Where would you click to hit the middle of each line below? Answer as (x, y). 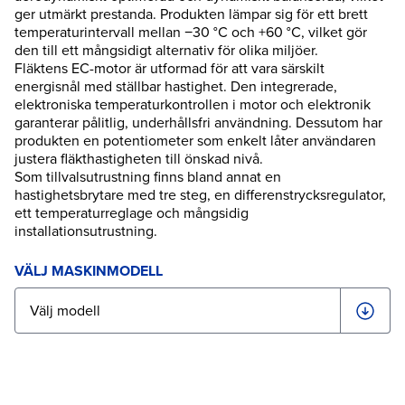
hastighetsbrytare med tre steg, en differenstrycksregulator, (200, 195)
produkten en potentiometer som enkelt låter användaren (195, 141)
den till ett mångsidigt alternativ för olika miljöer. (166, 51)
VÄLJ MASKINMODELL (89, 271)
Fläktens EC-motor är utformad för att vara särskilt (170, 69)
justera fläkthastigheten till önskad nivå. (139, 159)
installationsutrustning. (86, 231)
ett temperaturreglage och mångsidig (132, 213)
